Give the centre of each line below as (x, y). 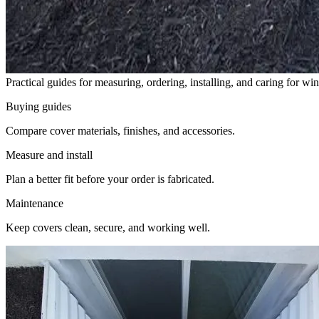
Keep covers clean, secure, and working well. (108, 227)
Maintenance (35, 203)
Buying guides (38, 106)
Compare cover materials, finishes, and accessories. (120, 130)
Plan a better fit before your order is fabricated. (110, 179)
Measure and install (49, 155)
